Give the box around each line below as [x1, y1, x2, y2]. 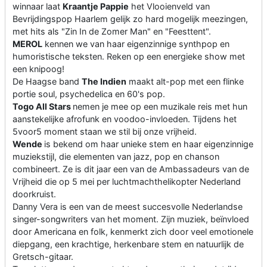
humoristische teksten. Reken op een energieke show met [13, 51, 245, 62]
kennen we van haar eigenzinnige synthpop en [42, 39, 229, 49]
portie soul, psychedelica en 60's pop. [13, 89, 165, 100]
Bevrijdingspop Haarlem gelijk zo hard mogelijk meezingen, [13, 14, 248, 24]
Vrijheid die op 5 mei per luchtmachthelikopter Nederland [13, 176, 241, 187]
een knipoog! [13, 64, 64, 74]
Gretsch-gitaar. [13, 252, 73, 262]
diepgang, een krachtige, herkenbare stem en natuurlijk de [13, 239, 244, 250]
